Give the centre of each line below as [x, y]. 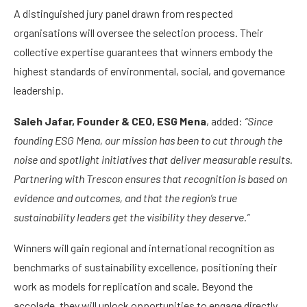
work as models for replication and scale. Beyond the [133, 286]
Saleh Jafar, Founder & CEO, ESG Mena [110, 121]
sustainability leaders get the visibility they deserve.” [132, 217]
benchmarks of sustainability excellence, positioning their [145, 267]
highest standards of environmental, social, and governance [149, 71]
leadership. [39, 90]
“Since [259, 121]
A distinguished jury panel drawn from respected [123, 14]
